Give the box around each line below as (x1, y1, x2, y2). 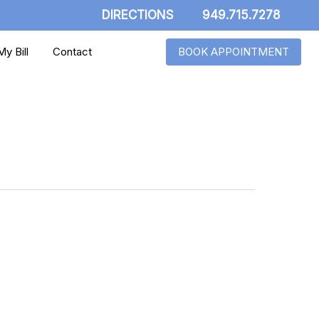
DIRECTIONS (102, 8, 174, 22)
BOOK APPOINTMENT (178, 45, 289, 58)
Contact (53, 45, 92, 58)
